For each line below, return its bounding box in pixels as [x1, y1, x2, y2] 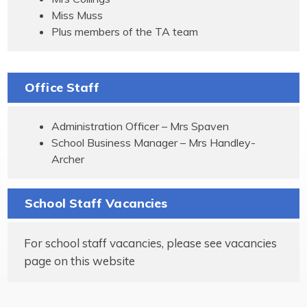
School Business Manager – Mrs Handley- [51, 135, 256, 149]
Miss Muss [51, 8, 103, 23]
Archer [51, 151, 85, 166]
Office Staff [25, 79, 100, 96]
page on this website [24, 253, 136, 268]
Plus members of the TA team [51, 25, 199, 39]
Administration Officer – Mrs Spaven [51, 119, 230, 133]
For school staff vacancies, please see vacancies [24, 235, 278, 250]
